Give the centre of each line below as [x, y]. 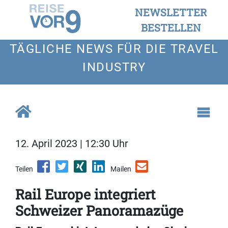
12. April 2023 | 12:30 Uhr [72, 144]
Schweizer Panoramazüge [99, 211]
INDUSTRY [114, 67]
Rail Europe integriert [85, 194]
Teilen [24, 169]
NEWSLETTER [171, 12]
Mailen [121, 169]
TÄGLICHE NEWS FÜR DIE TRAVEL [114, 49]
